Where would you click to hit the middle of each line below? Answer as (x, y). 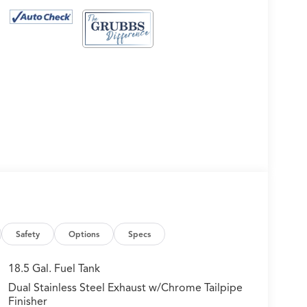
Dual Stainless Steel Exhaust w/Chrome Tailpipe (125, 287)
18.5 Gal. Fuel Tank (54, 268)
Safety (28, 234)
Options (84, 234)
